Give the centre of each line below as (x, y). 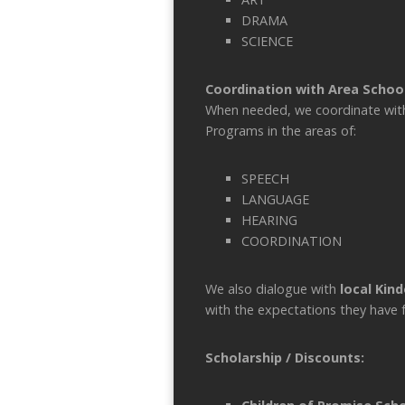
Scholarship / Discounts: (285, 357)
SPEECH (265, 178)
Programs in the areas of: (281, 130)
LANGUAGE (275, 199)
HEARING (269, 220)
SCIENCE (267, 41)
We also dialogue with (271, 288)
